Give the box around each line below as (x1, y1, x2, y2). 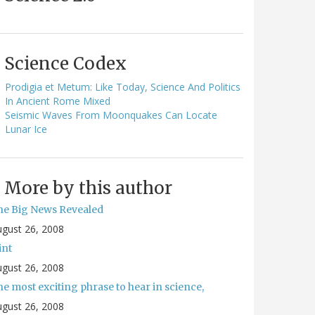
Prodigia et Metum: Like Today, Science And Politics (5, 79, 240, 94)
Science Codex (4, 52, 127, 75)
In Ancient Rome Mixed (5, 94, 110, 108)
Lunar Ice (5, 122, 47, 136)
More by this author (4, 176, 172, 199)
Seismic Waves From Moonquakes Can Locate (5, 108, 217, 122)
